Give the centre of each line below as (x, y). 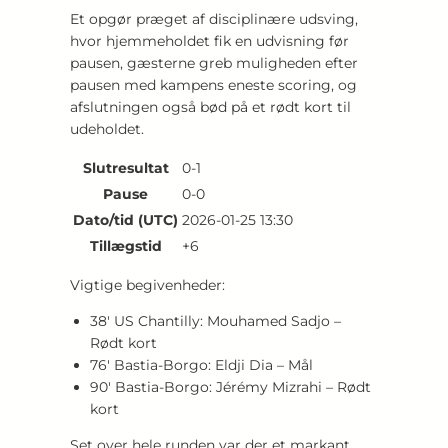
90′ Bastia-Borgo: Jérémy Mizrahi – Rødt (230, 386)
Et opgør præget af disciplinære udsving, (214, 18)
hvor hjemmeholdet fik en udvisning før (209, 40)
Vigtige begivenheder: (147, 284)
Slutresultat (125, 167)
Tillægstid (125, 245)
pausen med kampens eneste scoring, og (213, 84)
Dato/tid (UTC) (125, 219)
